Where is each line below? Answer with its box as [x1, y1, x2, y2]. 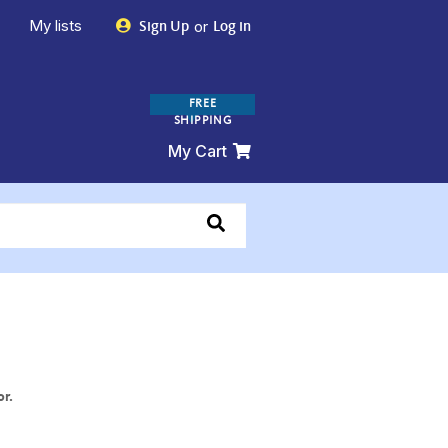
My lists [29, 16, 86, 35]
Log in [210, 20, 252, 35]
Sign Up [135, 20, 189, 35]
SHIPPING [173, 115, 232, 127]
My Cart [168, 141, 228, 161]
